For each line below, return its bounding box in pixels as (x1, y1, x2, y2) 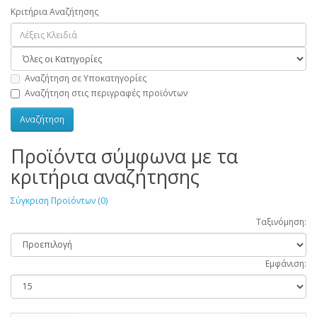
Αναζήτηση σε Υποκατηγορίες (25, 71, 146, 84)
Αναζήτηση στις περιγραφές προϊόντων (25, 86, 188, 99)
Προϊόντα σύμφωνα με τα (11, 142, 238, 169)
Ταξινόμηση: (256, 215, 306, 228)
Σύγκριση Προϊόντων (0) (11, 194, 108, 207)
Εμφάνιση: (265, 257, 306, 270)
